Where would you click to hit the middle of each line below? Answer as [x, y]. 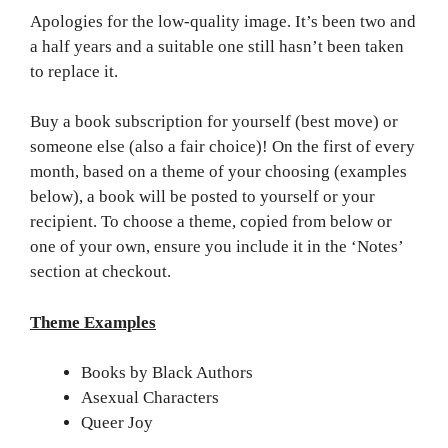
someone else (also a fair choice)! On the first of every [222, 147]
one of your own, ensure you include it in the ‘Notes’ [216, 247]
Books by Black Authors [167, 373]
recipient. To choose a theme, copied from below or [211, 222]
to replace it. [74, 71]
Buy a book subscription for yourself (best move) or [214, 122]
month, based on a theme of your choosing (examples [218, 172]
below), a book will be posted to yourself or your [202, 197]
